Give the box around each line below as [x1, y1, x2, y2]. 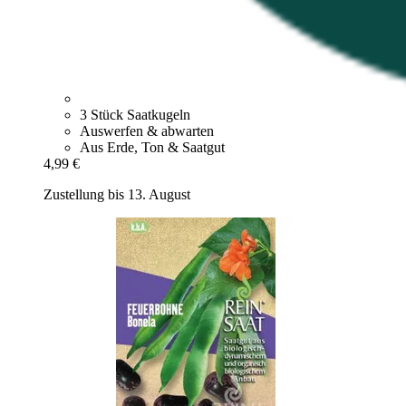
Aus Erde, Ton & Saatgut [80, 140, 225, 156]
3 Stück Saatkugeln [80, 107, 190, 123]
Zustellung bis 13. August [43, 187, 190, 203]
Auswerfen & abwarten [80, 123, 214, 140]
